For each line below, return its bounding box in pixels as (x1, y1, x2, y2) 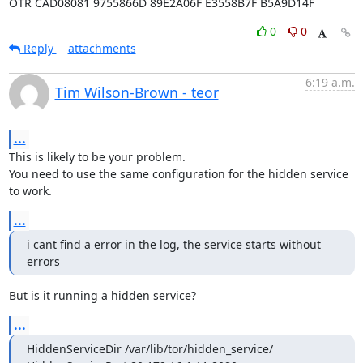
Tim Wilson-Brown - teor (54, 83, 219, 102)
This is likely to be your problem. (8, 149, 186, 164)
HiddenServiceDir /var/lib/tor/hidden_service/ (26, 341, 273, 357)
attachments (67, 41, 136, 56)
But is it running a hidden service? (8, 288, 196, 303)
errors (26, 254, 60, 269)
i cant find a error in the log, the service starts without (26, 237, 321, 252)
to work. (8, 183, 52, 199)
